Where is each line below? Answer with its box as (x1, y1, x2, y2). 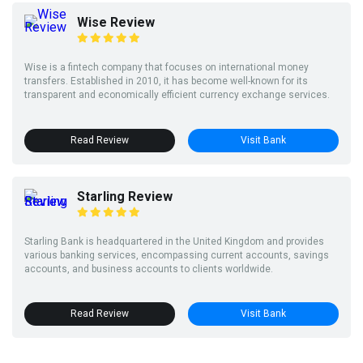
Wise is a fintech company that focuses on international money (24, 61, 309, 73)
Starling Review (77, 188, 173, 204)
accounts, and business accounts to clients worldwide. (24, 263, 273, 275)
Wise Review (77, 14, 155, 30)
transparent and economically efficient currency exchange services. (24, 88, 330, 100)
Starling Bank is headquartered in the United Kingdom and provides (24, 235, 324, 247)
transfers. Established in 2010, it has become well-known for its (24, 75, 308, 87)
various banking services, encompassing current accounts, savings (24, 249, 329, 261)
